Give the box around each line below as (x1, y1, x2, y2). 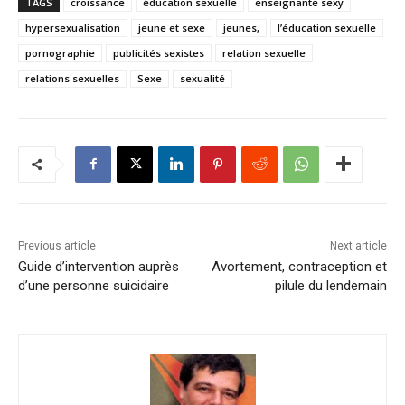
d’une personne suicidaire (18, 277, 169, 294)
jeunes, (223, 20, 259, 34)
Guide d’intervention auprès (18, 258, 179, 275)
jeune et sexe (138, 20, 205, 34)
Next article (329, 239, 387, 252)
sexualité (180, 71, 225, 85)
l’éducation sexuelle (278, 20, 376, 34)
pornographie (25, 45, 95, 60)
